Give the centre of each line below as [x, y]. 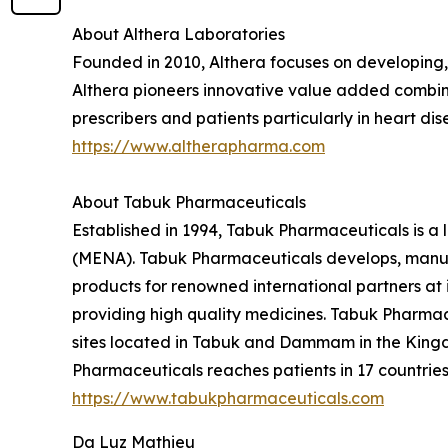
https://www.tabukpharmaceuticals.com [228, 398]
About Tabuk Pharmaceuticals [189, 202]
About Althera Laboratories [178, 34]
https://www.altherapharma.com [198, 146]
